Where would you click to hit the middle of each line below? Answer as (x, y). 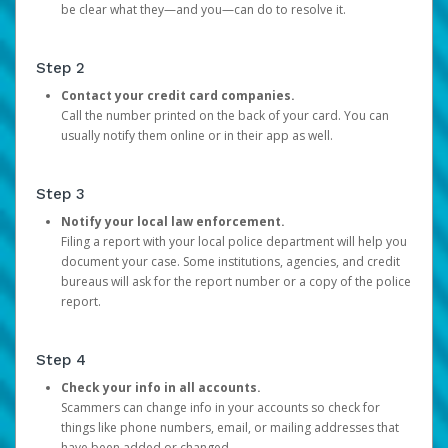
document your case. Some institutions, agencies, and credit (230, 261)
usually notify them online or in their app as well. (197, 135)
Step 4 (61, 360)
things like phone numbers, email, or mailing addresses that (230, 427)
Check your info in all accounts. (161, 387)
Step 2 (60, 68)
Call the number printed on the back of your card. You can (225, 115)
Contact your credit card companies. (179, 95)
